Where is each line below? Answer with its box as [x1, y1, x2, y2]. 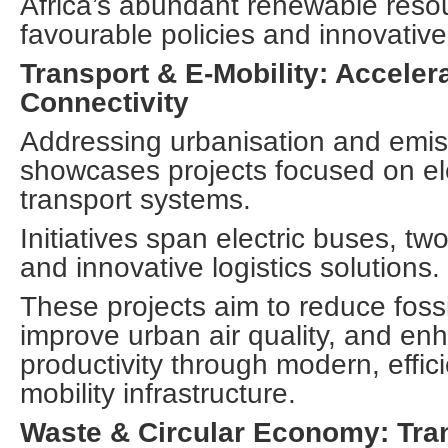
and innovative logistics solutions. [20, 252, 440, 283]
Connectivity [20, 87, 189, 118]
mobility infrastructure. [20, 378, 296, 409]
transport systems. [20, 184, 251, 215]
